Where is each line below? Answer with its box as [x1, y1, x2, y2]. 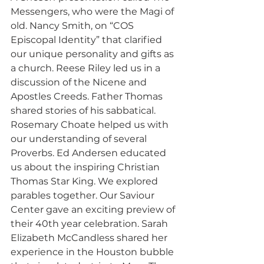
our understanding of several [11, 133, 149, 144]
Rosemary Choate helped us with [11, 118, 171, 130]
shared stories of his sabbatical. [11, 104, 158, 116]
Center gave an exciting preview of [11, 203, 177, 215]
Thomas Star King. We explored [11, 175, 160, 187]
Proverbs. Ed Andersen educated [11, 147, 169, 159]
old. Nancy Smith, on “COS [11, 19, 136, 31]
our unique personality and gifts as [11, 48, 176, 60]
